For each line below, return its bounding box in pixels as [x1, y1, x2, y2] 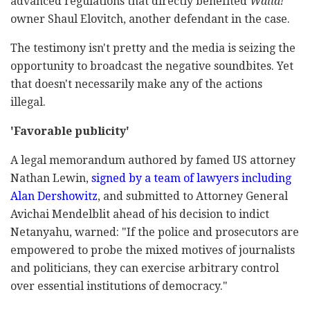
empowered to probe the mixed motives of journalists [10, 244, 295, 257]
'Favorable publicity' [10, 125, 129, 138]
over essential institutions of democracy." [10, 280, 228, 293]
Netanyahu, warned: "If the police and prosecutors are [10, 226, 299, 239]
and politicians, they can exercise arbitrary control [10, 262, 279, 275]
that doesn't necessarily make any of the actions [10, 77, 262, 91]
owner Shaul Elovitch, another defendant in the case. [10, 12, 290, 26]
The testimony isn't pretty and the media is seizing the [10, 42, 295, 55]
